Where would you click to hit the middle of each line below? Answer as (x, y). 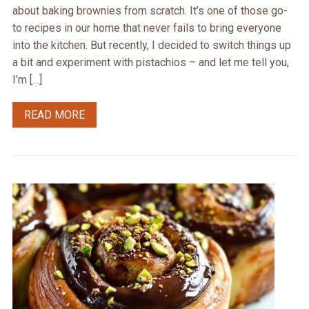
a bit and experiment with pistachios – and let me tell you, (150, 63)
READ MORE (54, 115)
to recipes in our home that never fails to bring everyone (147, 28)
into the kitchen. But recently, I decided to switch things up (151, 46)
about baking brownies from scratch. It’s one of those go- (150, 11)
